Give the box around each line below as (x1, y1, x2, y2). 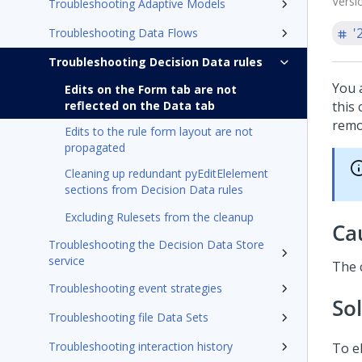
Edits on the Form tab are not (65, 82, 237, 97)
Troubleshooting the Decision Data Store (48, 237, 264, 252)
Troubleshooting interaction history (48, 339, 233, 354)
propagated (65, 140, 125, 155)
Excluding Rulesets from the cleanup (65, 209, 254, 225)
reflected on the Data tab (65, 98, 215, 113)
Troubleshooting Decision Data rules (48, 54, 263, 69)
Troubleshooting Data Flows (48, 25, 198, 40)
